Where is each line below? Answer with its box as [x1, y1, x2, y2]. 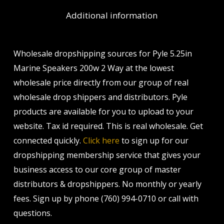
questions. [13, 207, 52, 218]
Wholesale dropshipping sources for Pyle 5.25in [13, 48, 192, 59]
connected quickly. [13, 135, 83, 146]
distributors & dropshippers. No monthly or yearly [13, 178, 201, 189]
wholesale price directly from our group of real [13, 77, 188, 88]
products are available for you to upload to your [13, 106, 193, 117]
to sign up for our [119, 135, 188, 146]
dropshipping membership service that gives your [13, 149, 200, 160]
